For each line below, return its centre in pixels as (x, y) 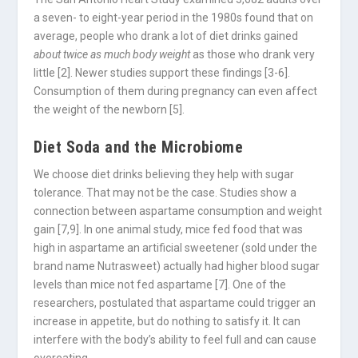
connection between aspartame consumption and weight (178, 211)
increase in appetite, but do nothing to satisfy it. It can (167, 322)
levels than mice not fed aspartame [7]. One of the (160, 285)
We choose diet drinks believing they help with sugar (164, 175)
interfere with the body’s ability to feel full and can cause (175, 340)
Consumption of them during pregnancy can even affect (176, 91)
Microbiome (203, 147)
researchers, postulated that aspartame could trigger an (175, 303)
